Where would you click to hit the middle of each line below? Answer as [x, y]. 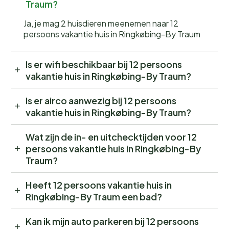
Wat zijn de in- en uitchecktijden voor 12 [111, 136]
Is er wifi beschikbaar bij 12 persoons [104, 64]
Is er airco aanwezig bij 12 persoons [101, 100]
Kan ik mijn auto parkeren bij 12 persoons [112, 221]
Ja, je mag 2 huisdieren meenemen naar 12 [101, 23]
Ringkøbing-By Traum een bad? [94, 196]
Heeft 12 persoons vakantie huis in [99, 185]
